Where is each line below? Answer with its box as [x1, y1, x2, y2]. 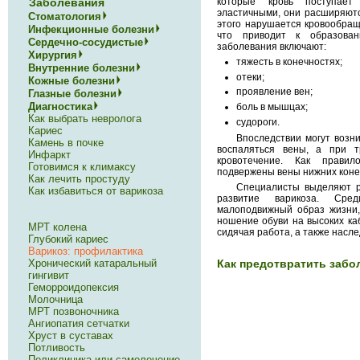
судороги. [236, 117, 280, 128]
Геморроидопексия [27, 281, 119, 293]
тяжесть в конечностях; [236, 55, 342, 67]
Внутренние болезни [27, 62, 135, 74]
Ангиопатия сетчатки [27, 317, 129, 329]
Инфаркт [27, 149, 71, 161]
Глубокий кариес [27, 233, 108, 245]
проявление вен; [236, 86, 313, 98]
